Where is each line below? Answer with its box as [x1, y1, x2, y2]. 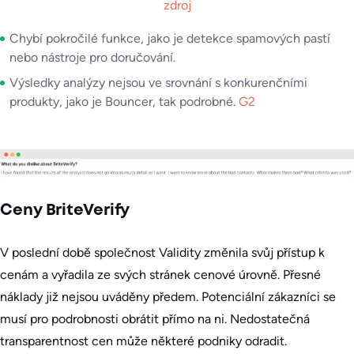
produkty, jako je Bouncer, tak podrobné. [9, 93, 235, 109]
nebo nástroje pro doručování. [9, 49, 175, 65]
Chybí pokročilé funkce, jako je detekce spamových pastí [9, 30, 330, 46]
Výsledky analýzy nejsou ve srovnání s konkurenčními [9, 74, 307, 90]
